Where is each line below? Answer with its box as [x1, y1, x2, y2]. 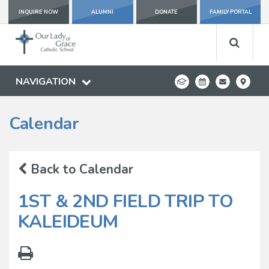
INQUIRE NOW [19, 8, 59, 16]
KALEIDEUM [18, 209, 118, 234]
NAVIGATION [16, 74, 76, 88]
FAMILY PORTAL [209, 8, 252, 16]
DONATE [155, 8, 178, 16]
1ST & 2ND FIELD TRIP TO [18, 189, 234, 214]
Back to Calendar [27, 160, 133, 178]
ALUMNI [91, 8, 114, 16]
